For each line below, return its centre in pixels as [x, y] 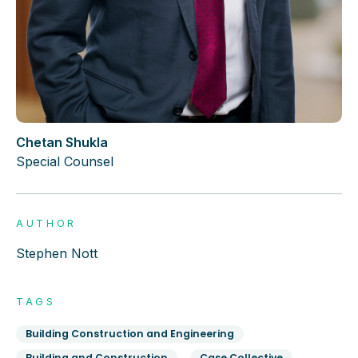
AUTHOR [47, 223]
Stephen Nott [57, 253]
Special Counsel [65, 161]
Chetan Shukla [62, 142]
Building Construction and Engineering [130, 333]
